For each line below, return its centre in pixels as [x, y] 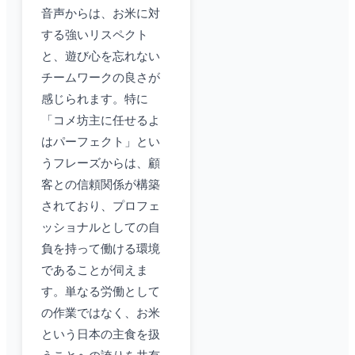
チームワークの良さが [101, 78]
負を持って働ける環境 [101, 249]
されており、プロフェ [101, 206]
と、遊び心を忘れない [101, 57]
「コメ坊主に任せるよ [101, 121]
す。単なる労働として [101, 292]
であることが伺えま [95, 271]
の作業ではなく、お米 [101, 313]
